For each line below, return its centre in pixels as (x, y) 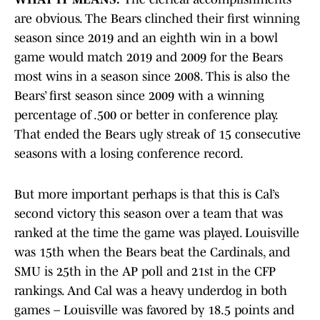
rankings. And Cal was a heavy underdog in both (151, 291)
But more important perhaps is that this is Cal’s (147, 195)
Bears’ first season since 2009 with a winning (139, 96)
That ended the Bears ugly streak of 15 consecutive (157, 135)
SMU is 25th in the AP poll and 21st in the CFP (145, 272)
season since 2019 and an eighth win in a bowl (146, 38)
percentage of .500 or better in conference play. (146, 115)
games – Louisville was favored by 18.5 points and (154, 310)
